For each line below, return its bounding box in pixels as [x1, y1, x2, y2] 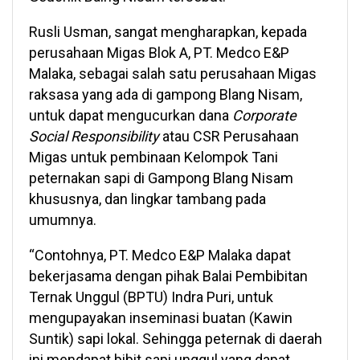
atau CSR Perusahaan [159, 127, 299, 145]
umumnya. [29, 211, 96, 228]
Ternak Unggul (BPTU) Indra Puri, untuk [29, 288, 273, 305]
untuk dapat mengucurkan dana [29, 106, 232, 124]
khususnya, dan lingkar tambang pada [29, 190, 266, 207]
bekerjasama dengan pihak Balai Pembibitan [29, 267, 308, 284]
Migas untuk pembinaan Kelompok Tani [29, 148, 278, 166]
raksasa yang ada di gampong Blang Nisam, [29, 85, 302, 103]
